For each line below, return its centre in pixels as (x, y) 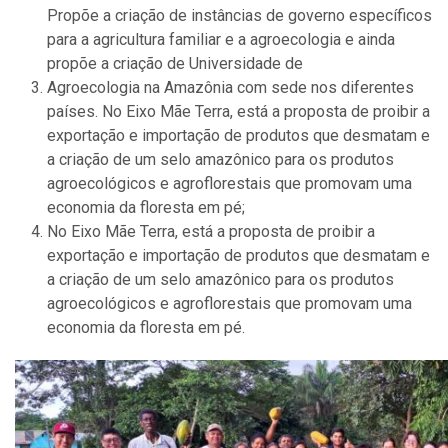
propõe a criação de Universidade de (175, 64)
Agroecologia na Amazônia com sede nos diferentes (230, 88)
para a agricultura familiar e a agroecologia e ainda (221, 40)
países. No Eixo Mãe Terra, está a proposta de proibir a (238, 112)
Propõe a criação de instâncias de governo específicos (239, 16)
